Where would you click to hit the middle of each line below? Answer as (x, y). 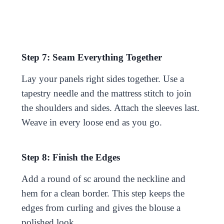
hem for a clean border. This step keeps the (103, 193)
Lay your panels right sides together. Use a (102, 78)
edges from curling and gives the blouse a (101, 207)
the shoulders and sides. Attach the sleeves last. (110, 107)
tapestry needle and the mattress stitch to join (106, 93)
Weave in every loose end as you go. (91, 122)
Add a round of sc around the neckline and (103, 178)
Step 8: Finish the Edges (70, 157)
